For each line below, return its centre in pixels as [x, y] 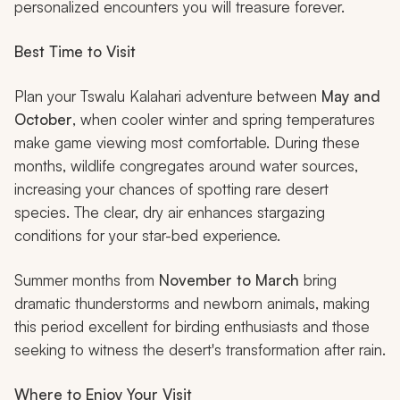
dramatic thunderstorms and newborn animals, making [192, 304]
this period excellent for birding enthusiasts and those [192, 327]
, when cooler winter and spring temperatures [224, 120]
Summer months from [87, 280]
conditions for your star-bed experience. [147, 236]
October [43, 120]
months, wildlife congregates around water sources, [186, 166]
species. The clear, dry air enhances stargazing [170, 212]
